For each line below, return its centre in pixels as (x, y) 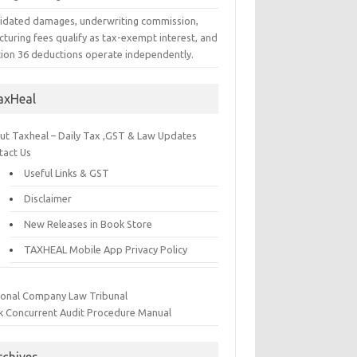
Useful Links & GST (67, 173)
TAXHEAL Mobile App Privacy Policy (106, 249)
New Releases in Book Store (88, 224)
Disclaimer (48, 198)
